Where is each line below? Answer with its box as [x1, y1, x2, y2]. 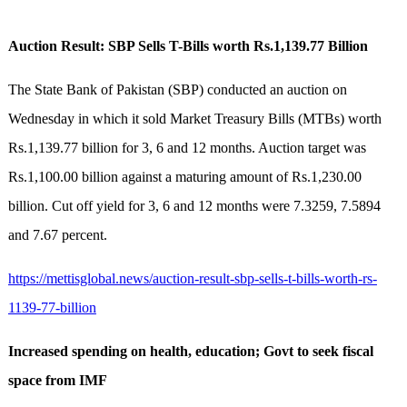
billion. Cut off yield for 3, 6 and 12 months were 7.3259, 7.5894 [7, 198, 381, 214]
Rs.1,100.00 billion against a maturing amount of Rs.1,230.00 [7, 169, 362, 185]
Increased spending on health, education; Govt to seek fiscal [7, 343, 373, 360]
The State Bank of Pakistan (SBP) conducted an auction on [7, 82, 347, 98]
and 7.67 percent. [7, 227, 107, 243]
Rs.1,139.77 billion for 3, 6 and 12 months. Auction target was [7, 140, 366, 156]
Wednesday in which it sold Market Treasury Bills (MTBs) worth [7, 111, 382, 127]
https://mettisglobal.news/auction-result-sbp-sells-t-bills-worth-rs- [7, 271, 377, 287]
